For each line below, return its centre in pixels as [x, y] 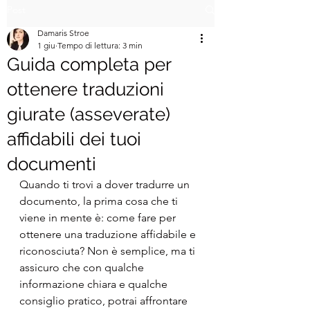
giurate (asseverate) [89, 114]
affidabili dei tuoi [74, 139]
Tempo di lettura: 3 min [100, 45]
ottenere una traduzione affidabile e [109, 234]
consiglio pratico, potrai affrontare [105, 301]
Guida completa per [89, 64]
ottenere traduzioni [85, 89]
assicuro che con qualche [83, 267]
